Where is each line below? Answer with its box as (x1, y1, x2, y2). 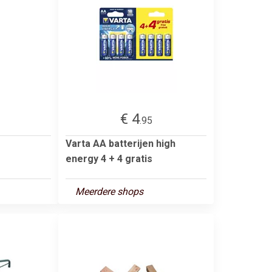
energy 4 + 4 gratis (66, 152, 152, 165)
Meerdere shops (75, 185, 143, 197)
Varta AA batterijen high (66, 137, 175, 149)
